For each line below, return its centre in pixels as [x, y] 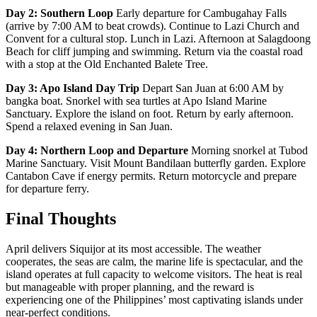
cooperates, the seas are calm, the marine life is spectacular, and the [154, 261]
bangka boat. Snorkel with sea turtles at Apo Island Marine [136, 100]
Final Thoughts [61, 218]
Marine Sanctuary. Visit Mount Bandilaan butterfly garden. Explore [156, 163]
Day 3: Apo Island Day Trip [73, 88]
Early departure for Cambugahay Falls [200, 13]
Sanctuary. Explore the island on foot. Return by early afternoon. [150, 113]
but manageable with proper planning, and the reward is [130, 287]
